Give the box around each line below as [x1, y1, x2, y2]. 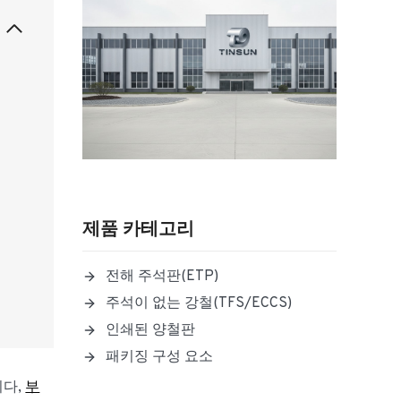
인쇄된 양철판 [106, 320, 195, 339]
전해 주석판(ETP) [106, 267, 218, 286]
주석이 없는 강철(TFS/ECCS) [106, 294, 292, 312]
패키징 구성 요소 [106, 347, 213, 366]
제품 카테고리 [82, 219, 194, 239]
